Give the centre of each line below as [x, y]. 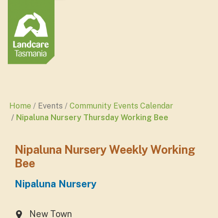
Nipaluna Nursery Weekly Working [105, 150]
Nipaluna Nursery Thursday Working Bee [92, 118]
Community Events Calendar [121, 106]
